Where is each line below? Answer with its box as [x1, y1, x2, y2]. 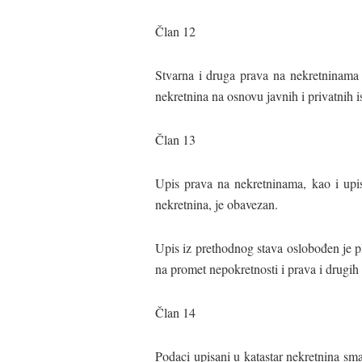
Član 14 [155, 303, 196, 321]
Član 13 [155, 130, 196, 148]
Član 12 [155, 22, 196, 40]
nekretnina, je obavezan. [155, 195, 278, 213]
